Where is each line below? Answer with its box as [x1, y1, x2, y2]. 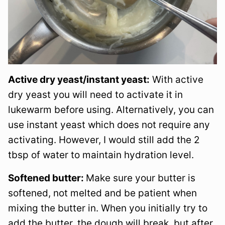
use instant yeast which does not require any [8, 119, 210, 131]
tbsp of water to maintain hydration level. [8, 149, 194, 161]
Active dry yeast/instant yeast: [8, 74, 150, 86]
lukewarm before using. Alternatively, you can [8, 104, 214, 116]
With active [150, 74, 203, 86]
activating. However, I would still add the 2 [8, 134, 200, 146]
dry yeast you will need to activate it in [8, 89, 183, 101]
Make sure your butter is [86, 172, 195, 184]
